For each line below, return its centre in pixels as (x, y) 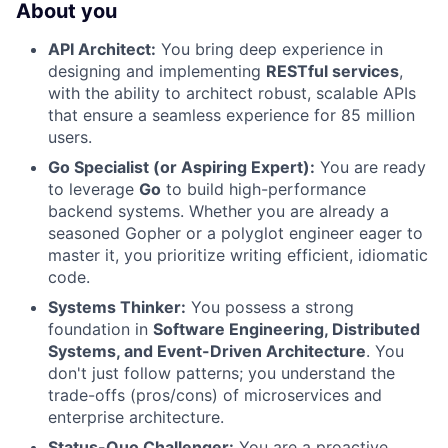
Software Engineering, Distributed (286, 328)
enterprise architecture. (136, 416)
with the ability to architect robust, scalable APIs (232, 92)
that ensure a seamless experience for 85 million (231, 114)
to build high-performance (263, 188)
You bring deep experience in (269, 48)
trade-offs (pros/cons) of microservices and (215, 394)
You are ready (370, 166)
